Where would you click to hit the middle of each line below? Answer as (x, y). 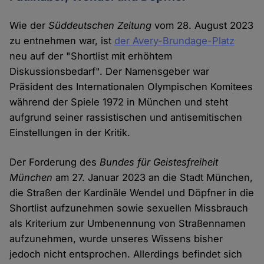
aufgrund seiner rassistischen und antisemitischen (126, 118)
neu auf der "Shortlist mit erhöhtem (91, 56)
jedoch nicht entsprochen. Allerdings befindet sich (126, 254)
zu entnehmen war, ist (62, 41)
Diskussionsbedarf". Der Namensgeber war (110, 72)
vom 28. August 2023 (203, 26)
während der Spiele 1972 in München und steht (119, 102)
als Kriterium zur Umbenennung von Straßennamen (128, 224)
